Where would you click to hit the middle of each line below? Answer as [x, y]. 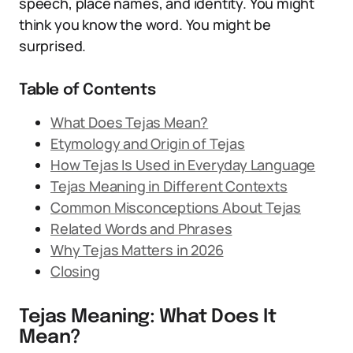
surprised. [53, 46]
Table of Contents [87, 90]
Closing [75, 271]
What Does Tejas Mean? [130, 122]
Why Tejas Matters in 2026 [137, 250]
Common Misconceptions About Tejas [176, 207]
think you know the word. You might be [145, 24]
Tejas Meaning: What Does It [148, 317]
